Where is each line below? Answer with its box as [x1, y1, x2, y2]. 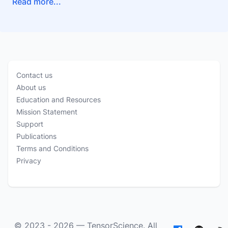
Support [16, 120, 43, 128]
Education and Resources [16, 95, 101, 104]
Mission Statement [16, 107, 77, 116]
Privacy [16, 156, 41, 165]
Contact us [16, 71, 52, 79]
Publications [16, 132, 56, 140]
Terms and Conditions [16, 144, 89, 153]
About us [16, 83, 46, 92]
